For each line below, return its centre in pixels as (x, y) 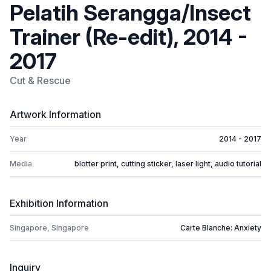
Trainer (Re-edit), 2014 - (129, 37)
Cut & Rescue (40, 81)
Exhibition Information (59, 204)
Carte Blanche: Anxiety (221, 228)
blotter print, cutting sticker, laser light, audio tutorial (168, 164)
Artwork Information (55, 115)
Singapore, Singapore (49, 228)
